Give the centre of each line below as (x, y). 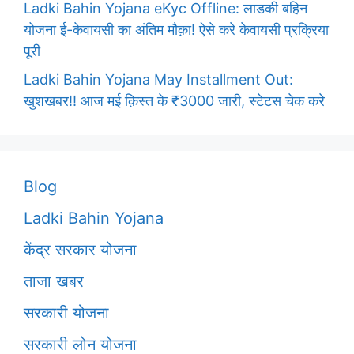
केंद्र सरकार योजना (80, 249)
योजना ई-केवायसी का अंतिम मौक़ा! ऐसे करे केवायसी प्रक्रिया (176, 29)
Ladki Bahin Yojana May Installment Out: (158, 79)
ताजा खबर (54, 281)
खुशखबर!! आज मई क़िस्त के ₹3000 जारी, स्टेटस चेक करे (174, 100)
